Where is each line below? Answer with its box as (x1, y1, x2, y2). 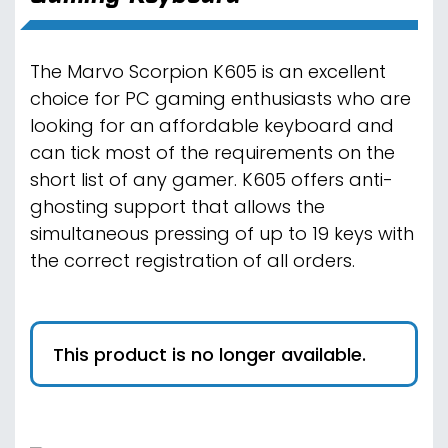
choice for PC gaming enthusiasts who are (30, 86, 411, 115)
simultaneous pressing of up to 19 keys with (30, 221, 414, 250)
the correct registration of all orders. (30, 248, 355, 277)
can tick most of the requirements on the (30, 140, 395, 169)
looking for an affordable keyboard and (30, 113, 394, 142)
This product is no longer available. (53, 342, 366, 371)
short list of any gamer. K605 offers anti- (30, 167, 393, 196)
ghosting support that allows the (30, 194, 325, 223)
